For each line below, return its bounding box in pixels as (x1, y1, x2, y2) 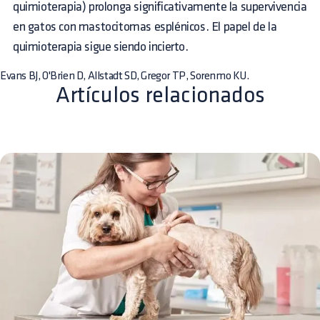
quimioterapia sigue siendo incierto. (13, 41, 189, 53)
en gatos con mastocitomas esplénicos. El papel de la (13, 21, 277, 33)
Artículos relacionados (55, 85, 265, 106)
